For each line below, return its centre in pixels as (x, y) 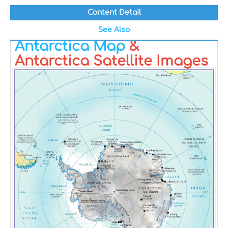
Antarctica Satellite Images (111, 61)
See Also (114, 30)
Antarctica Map (70, 46)
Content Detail (114, 12)
